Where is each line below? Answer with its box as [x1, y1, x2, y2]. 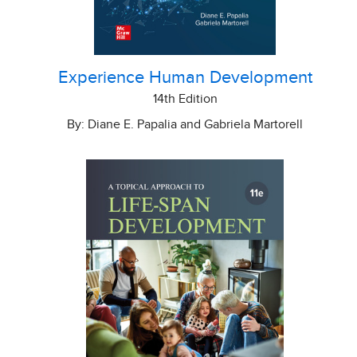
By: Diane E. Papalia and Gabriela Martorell [67, 117, 303, 131]
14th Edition [152, 92, 218, 105]
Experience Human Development [57, 69, 312, 87]
